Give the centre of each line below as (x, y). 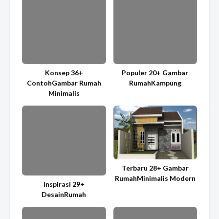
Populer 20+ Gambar (155, 72)
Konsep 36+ (64, 72)
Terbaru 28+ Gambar (155, 168)
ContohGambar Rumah (64, 83)
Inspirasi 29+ (64, 184)
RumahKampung (155, 83)
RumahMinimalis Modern (155, 178)
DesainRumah (64, 194)
